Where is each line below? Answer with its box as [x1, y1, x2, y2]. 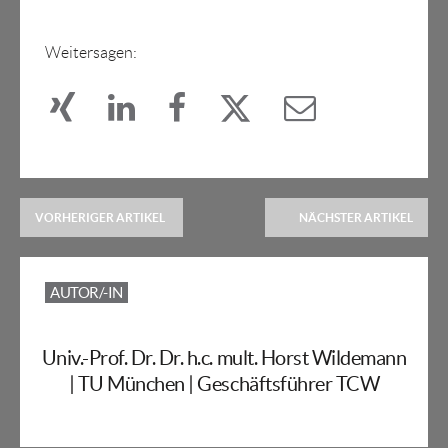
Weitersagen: [45, 44, 137, 62]
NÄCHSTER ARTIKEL [299, 211, 413, 225]
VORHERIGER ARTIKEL [35, 211, 165, 225]
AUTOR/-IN [50, 284, 123, 302]
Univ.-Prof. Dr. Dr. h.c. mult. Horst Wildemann [41, 347, 407, 370]
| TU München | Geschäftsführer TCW [68, 373, 380, 396]
